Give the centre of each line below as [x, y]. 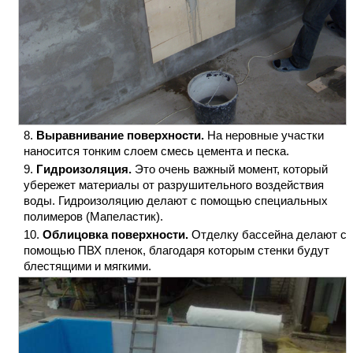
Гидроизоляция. [84, 169]
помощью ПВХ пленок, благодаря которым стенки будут [176, 250]
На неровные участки [264, 135]
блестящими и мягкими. [87, 266]
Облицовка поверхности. [115, 234]
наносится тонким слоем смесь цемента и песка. [156, 150]
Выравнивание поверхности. [120, 135]
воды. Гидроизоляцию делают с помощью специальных [176, 200]
